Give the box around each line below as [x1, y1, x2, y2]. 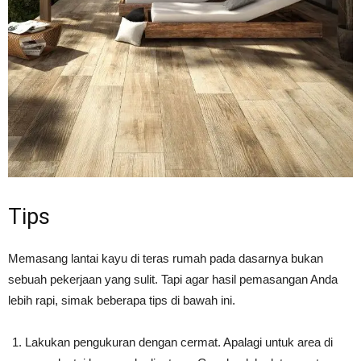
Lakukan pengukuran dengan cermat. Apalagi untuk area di [25, 335, 333, 350]
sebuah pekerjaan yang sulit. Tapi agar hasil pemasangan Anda [8, 272, 338, 287]
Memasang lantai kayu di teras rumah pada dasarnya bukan [8, 251, 323, 266]
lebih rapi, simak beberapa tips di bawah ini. [8, 293, 235, 308]
